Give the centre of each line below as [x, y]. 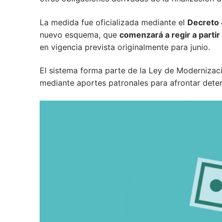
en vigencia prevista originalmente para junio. [125, 47]
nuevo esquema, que [80, 34]
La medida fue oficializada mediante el [113, 22]
